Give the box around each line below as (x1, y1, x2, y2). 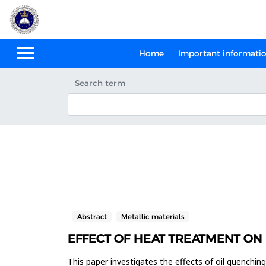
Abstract (77, 212, 107, 221)
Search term (75, 78, 125, 88)
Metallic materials (121, 212, 185, 221)
